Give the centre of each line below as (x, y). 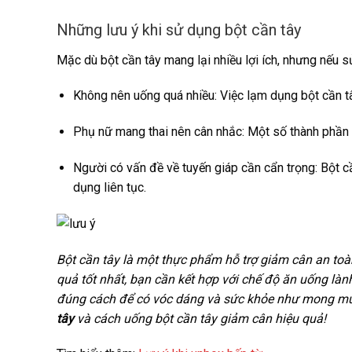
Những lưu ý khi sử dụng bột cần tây (179, 29)
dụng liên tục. (109, 188)
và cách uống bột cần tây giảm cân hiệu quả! (200, 318)
